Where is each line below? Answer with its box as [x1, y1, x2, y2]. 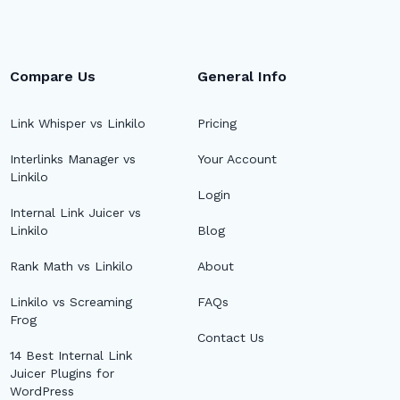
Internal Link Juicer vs [9, 205, 141, 220]
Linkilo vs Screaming [9, 295, 132, 309]
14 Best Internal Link [9, 348, 132, 362]
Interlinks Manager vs [9, 152, 136, 166]
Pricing [197, 116, 237, 130]
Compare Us [9, 68, 96, 85]
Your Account [197, 152, 278, 166]
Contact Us [197, 330, 265, 345]
